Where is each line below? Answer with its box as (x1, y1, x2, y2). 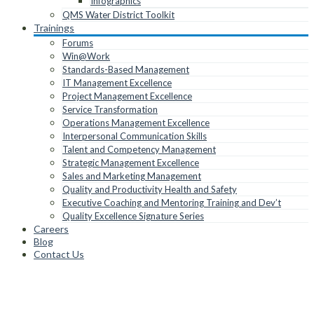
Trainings (34, 22, 74, 34)
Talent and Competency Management (62, 144, 216, 155)
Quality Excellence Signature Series (62, 210, 204, 221)
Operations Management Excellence (62, 117, 210, 128)
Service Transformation (62, 104, 158, 115)
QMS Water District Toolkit (62, 9, 175, 20)
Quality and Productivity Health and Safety (62, 184, 237, 195)
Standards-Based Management (62, 64, 189, 75)
